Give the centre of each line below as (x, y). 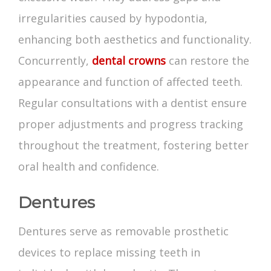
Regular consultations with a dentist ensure (132, 103)
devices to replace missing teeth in (109, 253)
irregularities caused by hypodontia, (113, 18)
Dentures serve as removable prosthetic (123, 231)
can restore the (207, 61)
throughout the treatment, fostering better (133, 145)
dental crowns (129, 61)
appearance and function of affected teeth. (130, 82)
